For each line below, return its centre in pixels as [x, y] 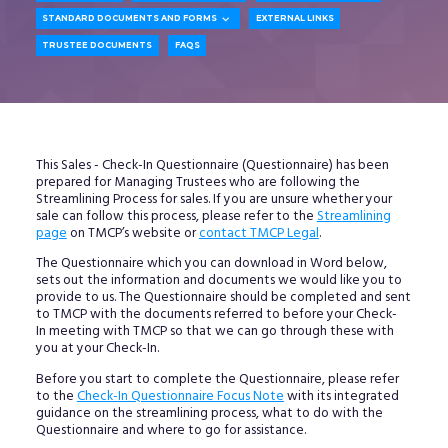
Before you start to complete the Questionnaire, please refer [217, 379]
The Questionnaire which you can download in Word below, [211, 264]
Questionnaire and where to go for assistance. [170, 430]
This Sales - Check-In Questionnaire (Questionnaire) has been [212, 165]
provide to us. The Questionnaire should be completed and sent [223, 298]
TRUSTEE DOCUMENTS [97, 45]
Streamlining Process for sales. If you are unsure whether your [213, 199]
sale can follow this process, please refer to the [176, 216]
